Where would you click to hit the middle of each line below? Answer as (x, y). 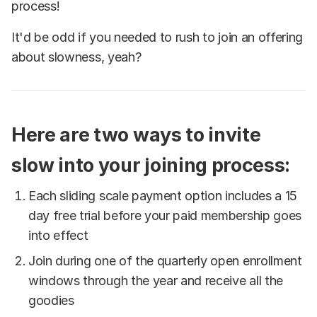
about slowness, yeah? (76, 57)
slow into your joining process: (151, 165)
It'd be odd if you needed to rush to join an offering (157, 38)
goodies (51, 300)
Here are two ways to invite (136, 134)
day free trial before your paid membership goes (165, 215)
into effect (58, 235)
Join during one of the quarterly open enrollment (165, 260)
